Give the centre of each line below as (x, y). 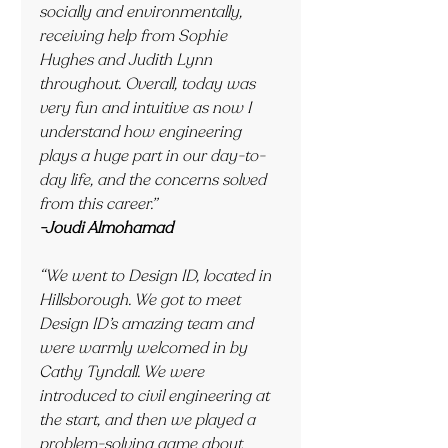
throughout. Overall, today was (149, 84)
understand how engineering (142, 132)
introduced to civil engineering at (156, 396)
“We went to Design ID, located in (157, 276)
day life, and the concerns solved (154, 180)
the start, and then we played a (149, 420)
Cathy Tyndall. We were (123, 372)
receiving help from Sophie (135, 36)
